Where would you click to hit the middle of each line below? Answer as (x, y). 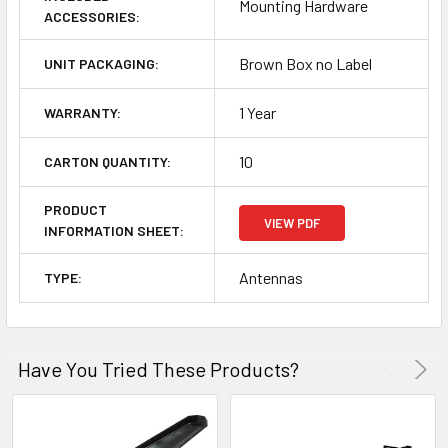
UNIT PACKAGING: (101, 64)
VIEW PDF (292, 223)
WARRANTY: (82, 113)
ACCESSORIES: (92, 17)
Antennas (271, 278)
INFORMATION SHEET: (114, 231)
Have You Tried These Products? (158, 369)
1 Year (257, 113)
